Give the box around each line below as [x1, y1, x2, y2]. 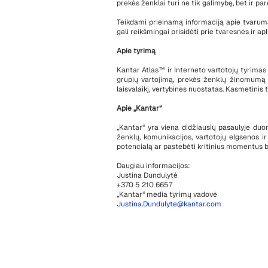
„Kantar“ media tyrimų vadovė [117, 190, 217, 199]
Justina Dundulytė [117, 170, 178, 180]
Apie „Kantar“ [117, 103, 162, 113]
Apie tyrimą [117, 46, 156, 56]
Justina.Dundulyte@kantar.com [117, 199, 221, 209]
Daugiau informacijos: [117, 161, 190, 170]
